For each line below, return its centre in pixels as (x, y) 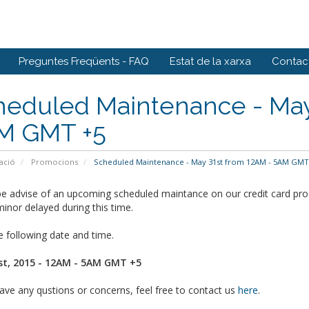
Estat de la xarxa (210, 61)
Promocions (54, 162)
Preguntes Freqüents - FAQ (84, 61)
